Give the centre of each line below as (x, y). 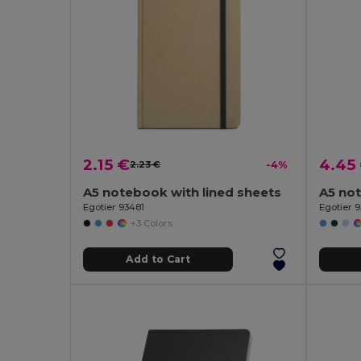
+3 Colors (151, 223)
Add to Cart (158, 259)
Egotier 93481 (114, 207)
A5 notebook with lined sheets (183, 192)
